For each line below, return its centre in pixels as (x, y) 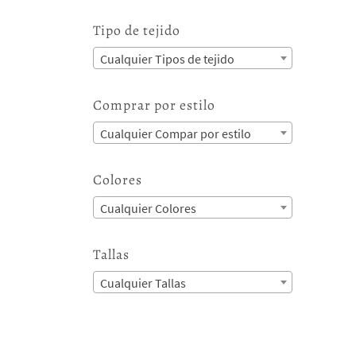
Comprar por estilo (155, 104)
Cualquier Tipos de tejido (168, 58)
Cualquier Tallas (143, 283)
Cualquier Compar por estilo (176, 133)
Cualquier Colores (149, 208)
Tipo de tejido (137, 30)
